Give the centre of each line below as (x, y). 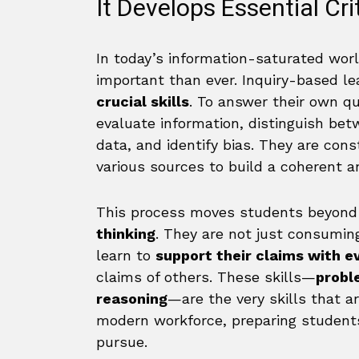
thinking (126, 234)
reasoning (132, 298)
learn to (126, 255)
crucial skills (143, 101)
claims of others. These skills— (206, 277)
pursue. (122, 342)
